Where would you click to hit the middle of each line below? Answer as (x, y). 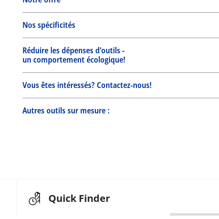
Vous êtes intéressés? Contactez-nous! (87, 85)
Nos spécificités (49, 25)
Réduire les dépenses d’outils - (74, 51)
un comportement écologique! (74, 60)
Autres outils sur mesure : (66, 111)
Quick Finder (79, 198)
